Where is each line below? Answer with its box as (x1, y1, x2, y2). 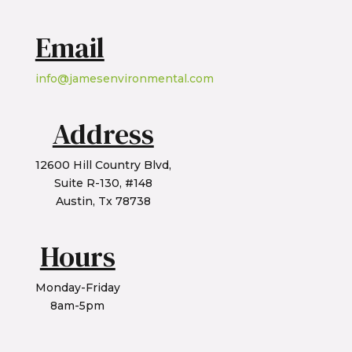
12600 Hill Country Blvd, (35, 158, 171, 173)
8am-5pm (50, 299, 105, 313)
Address (52, 115, 154, 154)
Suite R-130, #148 (53, 176, 152, 191)
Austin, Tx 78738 (55, 194, 151, 209)
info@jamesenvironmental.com (35, 71, 214, 86)
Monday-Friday (35, 280, 120, 295)
